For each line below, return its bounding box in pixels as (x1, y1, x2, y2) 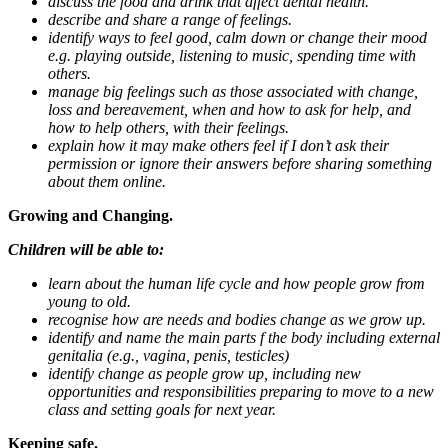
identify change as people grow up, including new (48, 364, 361, 382)
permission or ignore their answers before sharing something (48, 154, 432, 172)
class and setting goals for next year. (48, 400, 276, 418)
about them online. (48, 172, 166, 190)
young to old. (48, 292, 131, 310)
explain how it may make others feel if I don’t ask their (48, 136, 389, 154)
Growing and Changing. (8, 206, 173, 224)
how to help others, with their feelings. (48, 118, 289, 136)
